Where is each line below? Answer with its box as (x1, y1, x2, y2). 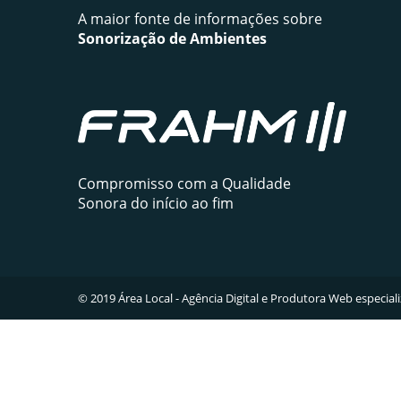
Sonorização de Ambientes (78, 29, 267, 48)
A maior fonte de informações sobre (78, 9, 322, 29)
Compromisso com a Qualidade (78, 174, 291, 194)
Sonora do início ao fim (78, 193, 234, 214)
